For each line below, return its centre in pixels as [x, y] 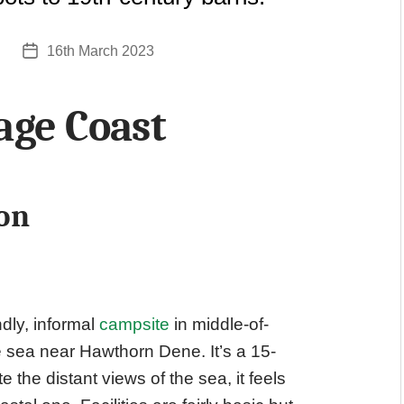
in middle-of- [219, 324]
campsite [134, 324]
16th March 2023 [101, 50]
